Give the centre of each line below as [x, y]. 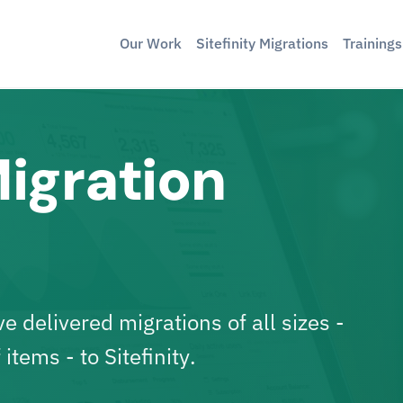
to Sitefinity [135, 356]
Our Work [151, 43]
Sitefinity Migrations [262, 43]
